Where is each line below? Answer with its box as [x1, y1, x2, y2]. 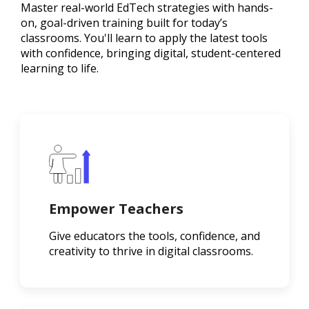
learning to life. [21, 61, 99, 77]
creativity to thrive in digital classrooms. [49, 243, 253, 259]
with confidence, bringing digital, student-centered [21, 46, 281, 61]
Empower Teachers [49, 199, 183, 219]
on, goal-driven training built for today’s [21, 15, 228, 31]
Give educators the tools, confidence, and [49, 228, 260, 244]
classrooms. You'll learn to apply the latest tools [21, 30, 268, 46]
